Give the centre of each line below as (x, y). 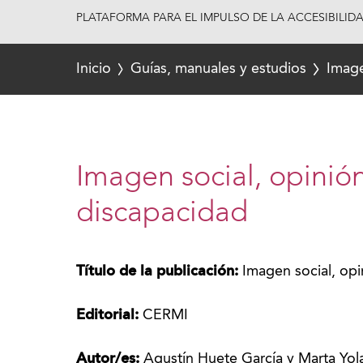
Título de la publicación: (160, 271)
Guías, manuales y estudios (219, 69)
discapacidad (162, 214)
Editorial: (110, 315)
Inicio (94, 69)
